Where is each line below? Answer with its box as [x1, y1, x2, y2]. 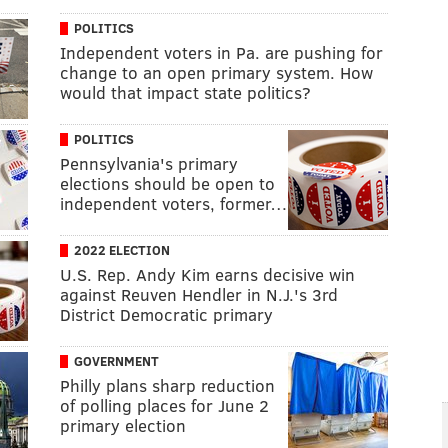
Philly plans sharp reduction [60, 373, 275, 397]
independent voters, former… [60, 191, 288, 215]
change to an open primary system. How [60, 60, 373, 84]
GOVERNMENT [74, 351, 159, 370]
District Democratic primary [60, 302, 273, 326]
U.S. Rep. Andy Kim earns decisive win [60, 262, 355, 286]
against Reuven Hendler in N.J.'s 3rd [60, 282, 338, 306]
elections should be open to [60, 171, 275, 195]
